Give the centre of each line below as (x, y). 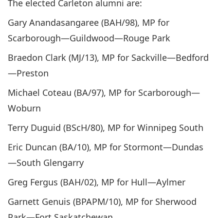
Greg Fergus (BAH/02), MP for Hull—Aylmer (97, 182)
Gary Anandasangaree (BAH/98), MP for (89, 22)
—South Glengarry (46, 163)
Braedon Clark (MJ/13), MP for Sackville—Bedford (108, 57)
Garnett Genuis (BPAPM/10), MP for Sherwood (102, 201)
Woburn (24, 108)
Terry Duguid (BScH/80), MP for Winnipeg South (106, 127)
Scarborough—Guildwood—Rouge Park (89, 38)
